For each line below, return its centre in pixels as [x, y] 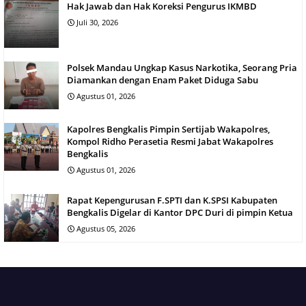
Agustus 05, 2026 [106, 228]
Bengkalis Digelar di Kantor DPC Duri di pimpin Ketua [180, 212]
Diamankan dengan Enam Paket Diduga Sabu [163, 80]
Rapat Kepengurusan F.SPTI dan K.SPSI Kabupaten [172, 200]
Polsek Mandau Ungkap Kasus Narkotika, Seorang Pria [182, 67]
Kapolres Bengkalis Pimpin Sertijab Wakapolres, [168, 129]
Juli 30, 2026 [97, 22]
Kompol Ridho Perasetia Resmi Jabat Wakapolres [170, 141]
